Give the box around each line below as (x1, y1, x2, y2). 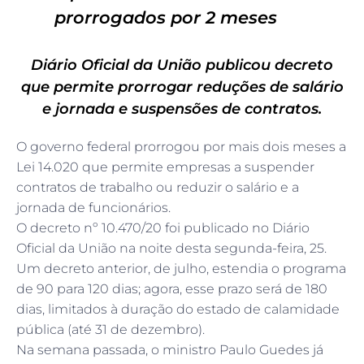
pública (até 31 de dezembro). (16, 322, 205, 337)
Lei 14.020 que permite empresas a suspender (16, 159, 314, 175)
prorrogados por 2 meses (54, 7, 277, 28)
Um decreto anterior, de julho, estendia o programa (16, 261, 346, 276)
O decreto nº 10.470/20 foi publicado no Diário (16, 220, 310, 236)
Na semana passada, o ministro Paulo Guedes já (16, 342, 323, 357)
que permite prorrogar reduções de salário (20, 78, 344, 96)
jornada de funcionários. (16, 200, 171, 215)
